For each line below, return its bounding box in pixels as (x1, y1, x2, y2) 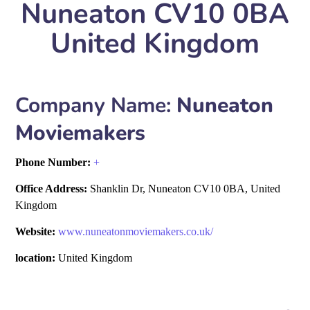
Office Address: (15, 183, 88, 194)
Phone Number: (15, 156, 94, 168)
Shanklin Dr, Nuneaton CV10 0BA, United (87, 183, 281, 194)
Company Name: (15, 91, 172, 120)
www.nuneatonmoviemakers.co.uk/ (58, 226, 214, 237)
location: (15, 252, 56, 264)
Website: (15, 226, 56, 237)
